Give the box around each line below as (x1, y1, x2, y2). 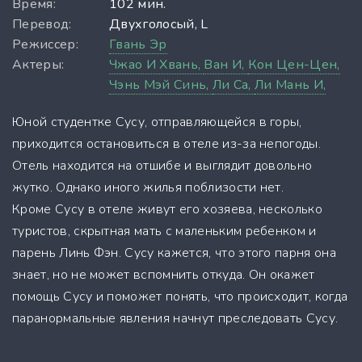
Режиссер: (12, 35, 78, 53)
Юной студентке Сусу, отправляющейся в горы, (12, 112, 302, 131)
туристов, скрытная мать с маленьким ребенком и (12, 221, 317, 240)
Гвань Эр (109, 35, 167, 53)
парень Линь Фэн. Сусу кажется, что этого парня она (12, 243, 337, 262)
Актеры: (12, 55, 65, 74)
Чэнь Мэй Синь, (109, 75, 213, 94)
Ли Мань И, (255, 75, 326, 94)
